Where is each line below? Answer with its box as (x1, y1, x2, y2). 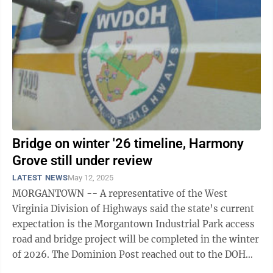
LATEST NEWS (12, 173, 68, 182)
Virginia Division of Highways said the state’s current (12, 203, 254, 214)
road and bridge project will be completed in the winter (12, 233, 259, 245)
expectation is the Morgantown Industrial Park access (12, 218, 255, 230)
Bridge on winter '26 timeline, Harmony (12, 136, 244, 151)
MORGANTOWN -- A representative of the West (12, 188, 227, 199)
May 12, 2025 (68, 173, 114, 182)
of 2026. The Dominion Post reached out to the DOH (12, 249, 52, 260)
